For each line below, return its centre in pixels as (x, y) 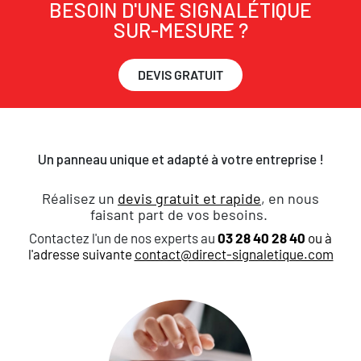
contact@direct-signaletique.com (234, 254)
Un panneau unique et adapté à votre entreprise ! (180, 159)
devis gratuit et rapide (189, 199)
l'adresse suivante (81, 254)
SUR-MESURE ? (180, 30)
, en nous (290, 199)
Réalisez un (80, 199)
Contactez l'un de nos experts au (123, 238)
